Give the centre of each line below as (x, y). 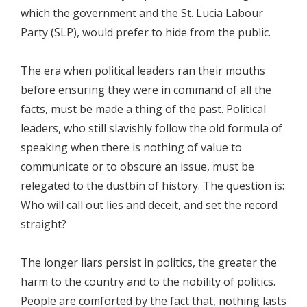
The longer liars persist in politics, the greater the (149, 262)
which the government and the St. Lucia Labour (142, 13)
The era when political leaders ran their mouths (143, 71)
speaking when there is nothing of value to (131, 147)
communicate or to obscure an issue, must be (137, 167)
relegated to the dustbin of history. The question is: (152, 186)
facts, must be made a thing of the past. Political (143, 109)
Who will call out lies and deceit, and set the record (149, 205)
